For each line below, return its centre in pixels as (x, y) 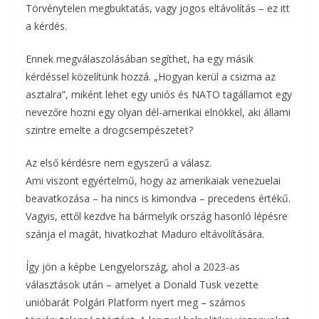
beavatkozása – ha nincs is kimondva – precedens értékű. (158, 199)
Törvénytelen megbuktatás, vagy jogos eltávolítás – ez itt (158, 9)
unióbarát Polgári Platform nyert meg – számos (136, 303)
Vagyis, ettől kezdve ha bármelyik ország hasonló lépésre (157, 216)
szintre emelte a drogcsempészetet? (109, 130)
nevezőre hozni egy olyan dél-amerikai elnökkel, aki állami (158, 113)
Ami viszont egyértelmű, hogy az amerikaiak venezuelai (153, 181)
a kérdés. (46, 26)
